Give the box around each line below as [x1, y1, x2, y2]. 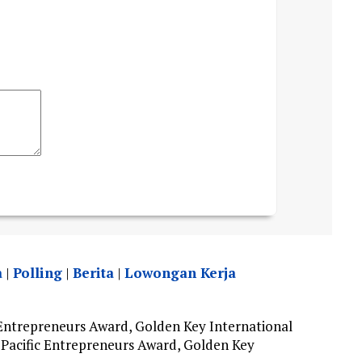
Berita [72, 263, 114, 282]
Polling [12, 263, 62, 282]
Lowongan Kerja [124, 263, 236, 282]
